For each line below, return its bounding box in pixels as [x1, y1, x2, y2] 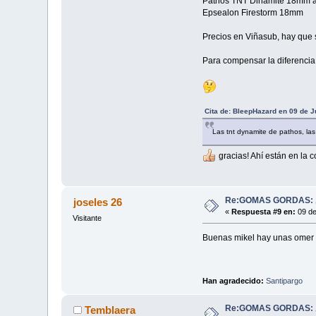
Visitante [73, 214, 102, 223]
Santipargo [265, 276, 303, 285]
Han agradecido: [202, 276, 266, 285]
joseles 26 [73, 196, 122, 209]
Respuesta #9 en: [231, 207, 296, 217]
